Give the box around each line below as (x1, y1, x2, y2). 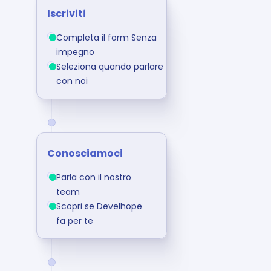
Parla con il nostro (56, 171, 134, 183)
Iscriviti (47, 7, 86, 21)
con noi (56, 75, 88, 87)
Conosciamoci (47, 146, 123, 160)
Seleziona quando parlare (56, 60, 163, 73)
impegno (56, 46, 94, 58)
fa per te (56, 215, 93, 227)
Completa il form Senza (56, 31, 157, 44)
